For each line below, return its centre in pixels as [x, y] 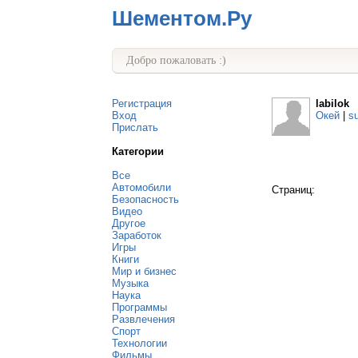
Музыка [130, 283]
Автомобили [141, 187]
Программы [139, 307]
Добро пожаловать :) [176, 60]
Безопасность [145, 199]
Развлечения [143, 319]
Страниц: [293, 190]
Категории [138, 151]
